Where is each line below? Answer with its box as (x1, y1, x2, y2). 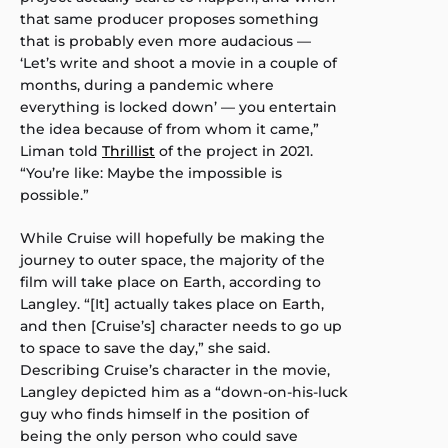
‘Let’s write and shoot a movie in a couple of (20, 53, 337, 72)
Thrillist (102, 141, 155, 160)
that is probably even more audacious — (20, 31, 311, 50)
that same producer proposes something (20, 9, 319, 28)
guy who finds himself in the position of (20, 404, 309, 423)
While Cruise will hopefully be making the (20, 228, 325, 247)
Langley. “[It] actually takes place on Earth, (20, 294, 324, 313)
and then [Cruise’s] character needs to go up (20, 316, 342, 335)
